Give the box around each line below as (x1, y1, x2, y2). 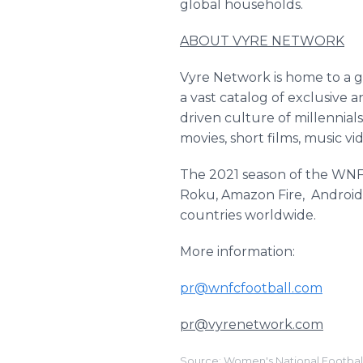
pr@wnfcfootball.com (180, 280, 322, 296)
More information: (180, 244, 298, 259)
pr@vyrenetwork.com (180, 317, 323, 332)
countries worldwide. (180, 207, 319, 223)
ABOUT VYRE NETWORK (180, 33, 344, 49)
